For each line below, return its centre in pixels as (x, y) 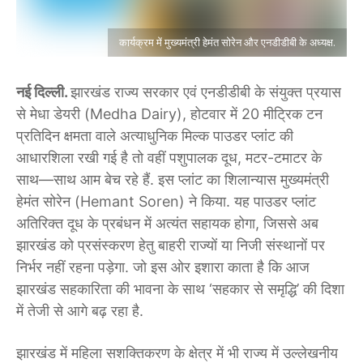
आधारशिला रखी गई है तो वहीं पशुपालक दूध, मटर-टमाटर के (169, 158)
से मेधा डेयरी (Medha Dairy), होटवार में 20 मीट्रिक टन (169, 114)
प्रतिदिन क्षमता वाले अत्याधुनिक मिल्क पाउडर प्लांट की (155, 136)
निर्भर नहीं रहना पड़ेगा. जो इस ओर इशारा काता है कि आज (163, 267)
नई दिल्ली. (43, 92)
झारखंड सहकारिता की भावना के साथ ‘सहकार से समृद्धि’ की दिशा (180, 289)
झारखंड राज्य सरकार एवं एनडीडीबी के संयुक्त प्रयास (206, 92)
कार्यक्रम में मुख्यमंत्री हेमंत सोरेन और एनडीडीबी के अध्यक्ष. (227, 43)
